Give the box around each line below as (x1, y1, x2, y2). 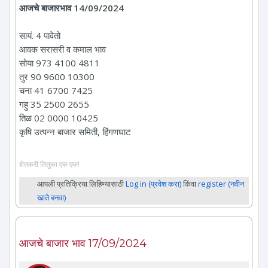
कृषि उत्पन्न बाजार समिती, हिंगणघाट (19, 126, 131, 138)
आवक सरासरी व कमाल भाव (19, 43, 106, 56)
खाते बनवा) (37, 191, 66, 203)
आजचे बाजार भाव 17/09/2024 (19, 236, 147, 250)
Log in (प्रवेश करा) (126, 178, 181, 189)
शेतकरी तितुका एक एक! (19, 159, 80, 169)
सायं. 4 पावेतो (19, 29, 60, 42)
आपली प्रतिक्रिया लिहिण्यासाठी (37, 178, 126, 189)
